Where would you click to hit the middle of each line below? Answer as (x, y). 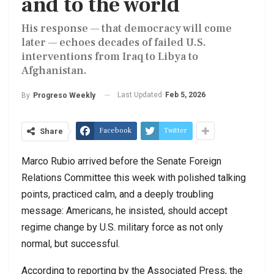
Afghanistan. (54, 70)
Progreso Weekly (64, 95)
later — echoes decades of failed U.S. (114, 42)
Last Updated (141, 94)
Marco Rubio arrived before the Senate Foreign (121, 161)
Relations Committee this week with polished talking (134, 177)
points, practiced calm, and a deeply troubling (117, 194)
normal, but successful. (71, 243)
